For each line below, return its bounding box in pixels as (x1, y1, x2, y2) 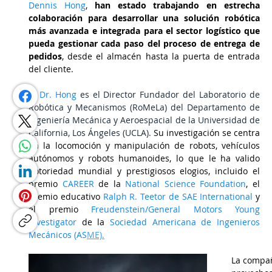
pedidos (29, 50, 62, 62)
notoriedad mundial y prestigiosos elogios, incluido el (29, 165, 260, 177)
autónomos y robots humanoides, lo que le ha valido (29, 152, 260, 164)
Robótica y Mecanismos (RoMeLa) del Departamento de (29, 101, 260, 113)
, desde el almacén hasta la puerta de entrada (62, 50, 260, 62)
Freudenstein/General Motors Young (91, 203, 260, 215)
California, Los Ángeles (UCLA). (29, 127, 154, 138)
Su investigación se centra (154, 127, 260, 138)
